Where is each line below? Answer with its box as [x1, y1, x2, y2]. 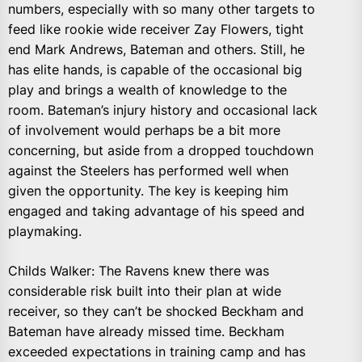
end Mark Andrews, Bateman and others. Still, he [8, 40, 305, 57]
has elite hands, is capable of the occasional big [8, 61, 302, 78]
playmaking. [8, 222, 82, 239]
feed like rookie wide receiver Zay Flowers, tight [8, 20, 304, 37]
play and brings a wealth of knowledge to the [8, 81, 287, 98]
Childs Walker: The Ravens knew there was [8, 262, 269, 279]
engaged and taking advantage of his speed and [8, 202, 305, 219]
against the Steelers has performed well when [8, 162, 288, 179]
